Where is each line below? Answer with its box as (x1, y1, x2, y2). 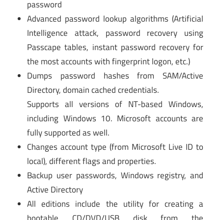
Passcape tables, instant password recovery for (27, 41, 203, 54)
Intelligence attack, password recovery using (27, 27, 203, 40)
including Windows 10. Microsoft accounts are (27, 112, 203, 125)
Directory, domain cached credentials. (27, 83, 160, 97)
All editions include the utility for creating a (27, 197, 203, 211)
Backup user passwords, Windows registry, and (27, 169, 203, 182)
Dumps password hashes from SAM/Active (27, 69, 203, 82)
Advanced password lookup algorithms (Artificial (27, 12, 203, 26)
